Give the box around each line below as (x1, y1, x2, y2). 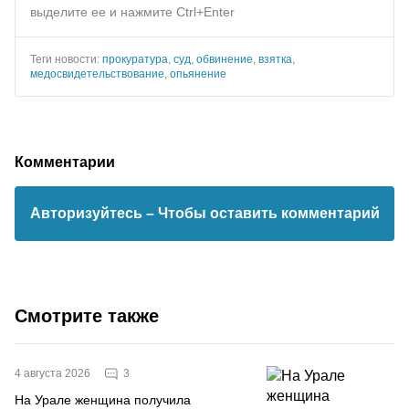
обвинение (196, 53, 253, 66)
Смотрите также (15, 306, 159, 326)
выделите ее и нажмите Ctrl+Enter (30, 5, 235, 19)
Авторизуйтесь (29, 205, 146, 221)
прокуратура (102, 53, 168, 66)
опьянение (170, 68, 226, 80)
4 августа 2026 (15, 367, 90, 380)
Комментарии (15, 153, 115, 170)
